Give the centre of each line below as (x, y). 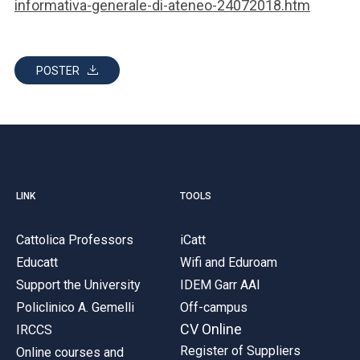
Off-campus (214, 307)
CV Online (211, 329)
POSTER (58, 71)
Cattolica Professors (75, 239)
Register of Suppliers (240, 350)
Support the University (78, 284)
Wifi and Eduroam (229, 262)
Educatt (37, 262)
